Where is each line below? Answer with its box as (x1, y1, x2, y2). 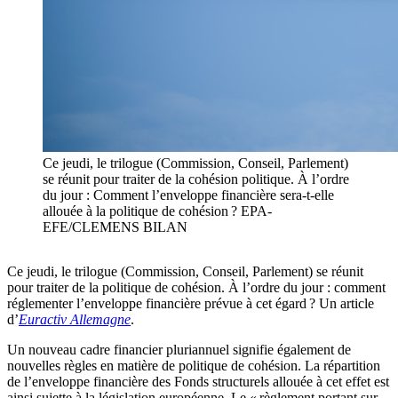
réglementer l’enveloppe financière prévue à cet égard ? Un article (7, 296, 374, 312)
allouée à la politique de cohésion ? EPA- (43, 203, 272, 219)
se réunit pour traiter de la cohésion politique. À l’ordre (43, 171, 349, 187)
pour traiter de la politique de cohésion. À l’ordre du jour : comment (7, 280, 386, 296)
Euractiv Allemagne (19, 312, 131, 328)
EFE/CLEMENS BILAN (43, 219, 187, 235)
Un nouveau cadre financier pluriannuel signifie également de (7, 342, 351, 358)
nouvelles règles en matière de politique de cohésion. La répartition (7, 358, 380, 374)
